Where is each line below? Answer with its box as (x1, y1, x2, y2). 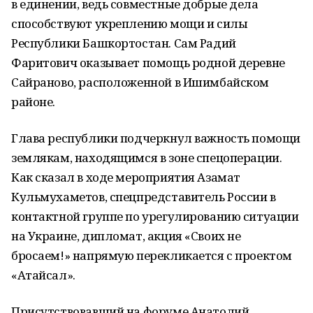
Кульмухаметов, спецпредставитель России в (11, 189, 276, 205)
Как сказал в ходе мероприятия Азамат (11, 169, 240, 185)
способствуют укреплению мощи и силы (11, 15, 248, 31)
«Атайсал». (11, 267, 75, 283)
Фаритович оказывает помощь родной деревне (11, 54, 285, 71)
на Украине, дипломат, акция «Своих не (11, 228, 241, 244)
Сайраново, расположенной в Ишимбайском (11, 74, 270, 90)
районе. (11, 94, 56, 110)
